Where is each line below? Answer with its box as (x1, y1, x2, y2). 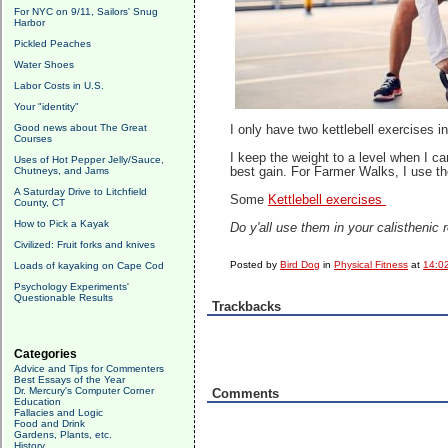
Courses (14, 133, 52, 144)
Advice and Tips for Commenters (14, 363, 164, 374)
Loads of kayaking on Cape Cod (14, 260, 164, 271)
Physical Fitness (334, 259, 409, 270)
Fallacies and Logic (14, 407, 103, 418)
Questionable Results (14, 292, 113, 303)
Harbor (14, 17, 45, 28)
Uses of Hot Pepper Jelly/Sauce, (14, 154, 164, 165)
